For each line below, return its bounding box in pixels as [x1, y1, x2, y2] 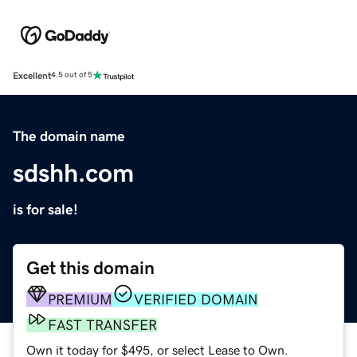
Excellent [13, 70, 51, 80]
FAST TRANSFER [48, 317, 157, 332]
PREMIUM [48, 292, 112, 307]
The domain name [13, 128, 125, 143]
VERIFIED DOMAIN [134, 292, 258, 307]
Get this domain [26, 258, 155, 277]
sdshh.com [13, 159, 134, 186]
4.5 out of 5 [51, 71, 92, 80]
